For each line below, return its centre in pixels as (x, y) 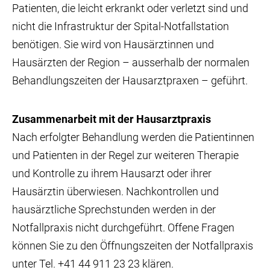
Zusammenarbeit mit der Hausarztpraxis (111, 119)
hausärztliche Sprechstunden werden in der (114, 209)
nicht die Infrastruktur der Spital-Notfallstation (121, 27)
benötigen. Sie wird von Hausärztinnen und (113, 45)
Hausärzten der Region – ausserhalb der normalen (131, 63)
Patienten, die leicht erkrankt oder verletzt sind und (130, 8)
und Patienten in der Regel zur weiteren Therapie (125, 155)
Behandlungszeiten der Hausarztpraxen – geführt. (130, 81)
